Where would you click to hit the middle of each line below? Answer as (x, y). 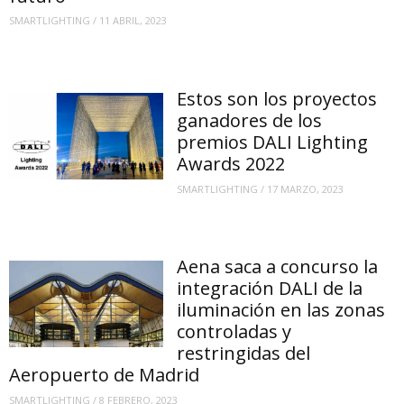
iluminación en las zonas (281, 310)
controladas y (234, 332)
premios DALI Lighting (273, 142)
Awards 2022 (231, 163)
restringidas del (244, 353)
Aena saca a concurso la (278, 267)
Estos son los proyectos (277, 98)
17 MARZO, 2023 (306, 188)
